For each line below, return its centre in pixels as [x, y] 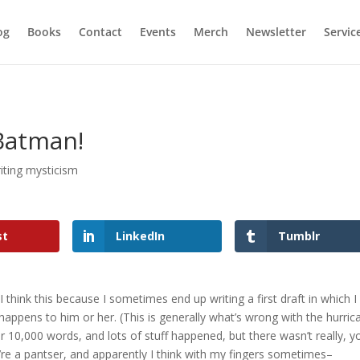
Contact [100, 32]
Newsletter [276, 32]
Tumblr [299, 236]
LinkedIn [141, 236]
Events [157, 32]
